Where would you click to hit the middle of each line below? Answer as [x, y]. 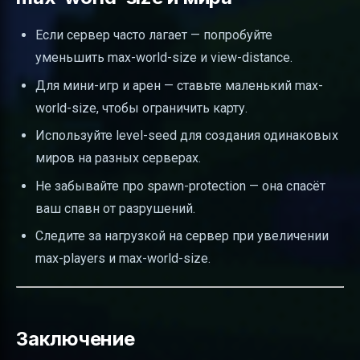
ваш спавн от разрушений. [115, 208]
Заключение [76, 339]
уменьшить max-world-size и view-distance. [164, 58]
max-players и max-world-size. [123, 259]
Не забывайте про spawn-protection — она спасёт [180, 186]
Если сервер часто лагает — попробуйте [154, 35]
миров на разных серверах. [118, 158]
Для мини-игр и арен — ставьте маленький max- [179, 85]
